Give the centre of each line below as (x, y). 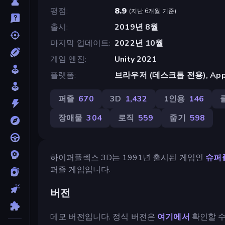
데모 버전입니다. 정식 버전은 (104, 217)
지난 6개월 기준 (152, 11)
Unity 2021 (136, 59)
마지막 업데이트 (80, 43)
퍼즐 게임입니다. (81, 170)
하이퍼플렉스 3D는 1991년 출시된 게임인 (128, 157)
